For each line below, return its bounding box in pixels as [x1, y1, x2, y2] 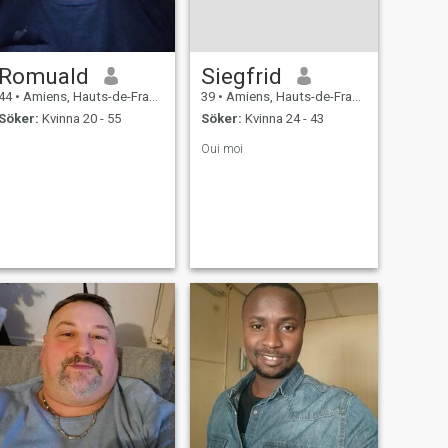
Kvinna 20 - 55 [38, 111, 121, 127]
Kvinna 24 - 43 [241, 111, 324, 127]
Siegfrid [200, 62, 282, 89]
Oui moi [200, 141, 243, 157]
